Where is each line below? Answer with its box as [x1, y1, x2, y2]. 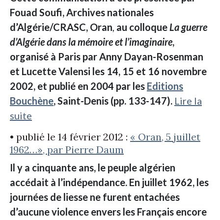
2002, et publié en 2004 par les [10, 80, 147, 92]
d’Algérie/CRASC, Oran [10, 21, 112, 33]
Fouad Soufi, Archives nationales [10, 6, 154, 19]
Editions [147, 80, 183, 92]
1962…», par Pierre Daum [10, 143, 124, 156]
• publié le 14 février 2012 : [10, 131, 130, 143]
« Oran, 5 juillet [130, 131, 200, 143]
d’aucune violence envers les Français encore [10, 206, 207, 218]
